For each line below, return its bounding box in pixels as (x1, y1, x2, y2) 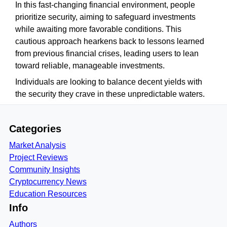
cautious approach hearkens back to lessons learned (15, 37, 204, 46)
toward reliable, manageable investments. (15, 61, 165, 70)
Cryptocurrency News (9, 177, 87, 186)
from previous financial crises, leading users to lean (15, 49, 199, 58)
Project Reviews (9, 153, 68, 162)
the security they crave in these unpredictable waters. (15, 90, 205, 98)
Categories (9, 123, 61, 134)
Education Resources (9, 190, 87, 198)
